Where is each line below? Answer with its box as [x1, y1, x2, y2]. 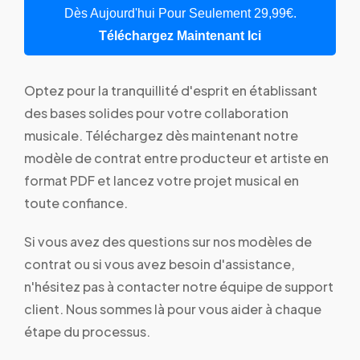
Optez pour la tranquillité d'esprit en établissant [24, 81, 317, 99]
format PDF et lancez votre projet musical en [24, 171, 299, 189]
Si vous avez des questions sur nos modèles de [24, 232, 312, 250]
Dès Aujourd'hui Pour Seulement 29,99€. [63, 6, 297, 20]
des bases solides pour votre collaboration [24, 104, 288, 121]
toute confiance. [24, 194, 128, 211]
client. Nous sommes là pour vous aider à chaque [24, 300, 321, 317]
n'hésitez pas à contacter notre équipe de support [24, 277, 333, 295]
